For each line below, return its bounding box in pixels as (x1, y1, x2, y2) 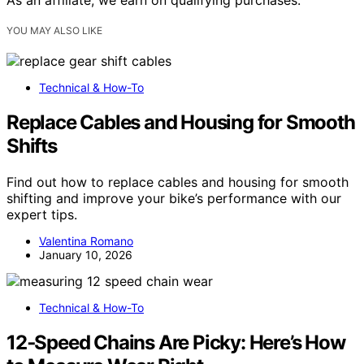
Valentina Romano (39, 233, 133, 248)
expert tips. (6, 206, 77, 223)
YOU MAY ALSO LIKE (6, 24, 102, 37)
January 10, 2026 (39, 247, 132, 262)
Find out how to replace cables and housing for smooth (6, 173, 349, 190)
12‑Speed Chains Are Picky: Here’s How (6, 330, 345, 354)
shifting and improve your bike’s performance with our (6, 189, 341, 206)
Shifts (6, 133, 57, 158)
